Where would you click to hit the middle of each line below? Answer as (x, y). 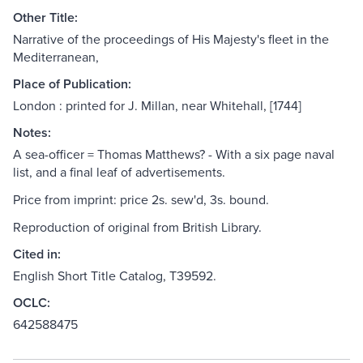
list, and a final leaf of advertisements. (119, 172)
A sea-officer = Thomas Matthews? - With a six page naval (174, 154)
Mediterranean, (56, 57)
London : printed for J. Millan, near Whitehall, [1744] (157, 106)
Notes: (32, 133)
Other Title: (45, 18)
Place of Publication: (72, 84)
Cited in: (37, 254)
